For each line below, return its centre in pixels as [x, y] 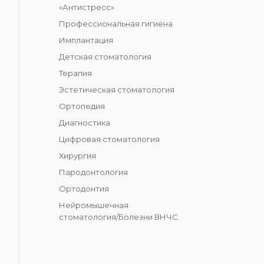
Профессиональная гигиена [116, 24]
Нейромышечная [94, 205]
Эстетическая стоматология [117, 90]
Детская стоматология [105, 57]
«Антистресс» [87, 7]
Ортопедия [82, 106]
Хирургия [77, 156]
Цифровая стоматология [109, 139]
